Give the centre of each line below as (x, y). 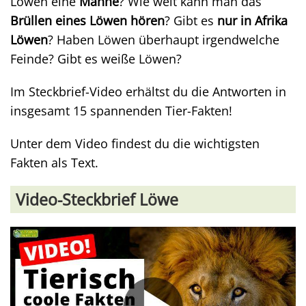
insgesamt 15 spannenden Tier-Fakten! (121, 111)
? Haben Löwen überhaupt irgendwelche (164, 40)
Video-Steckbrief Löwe (97, 199)
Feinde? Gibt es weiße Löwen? (96, 59)
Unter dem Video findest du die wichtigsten (135, 143)
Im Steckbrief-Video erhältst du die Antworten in (148, 92)
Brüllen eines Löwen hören (87, 20)
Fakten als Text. (54, 163)
